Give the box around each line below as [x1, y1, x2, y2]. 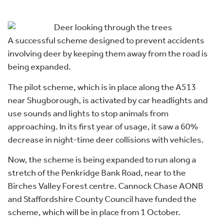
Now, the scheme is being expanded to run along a [8, 151, 196, 168]
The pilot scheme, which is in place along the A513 [8, 79, 196, 96]
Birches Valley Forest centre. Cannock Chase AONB [8, 178, 203, 195]
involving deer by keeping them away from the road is [8, 46, 208, 63]
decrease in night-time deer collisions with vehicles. [8, 131, 204, 148]
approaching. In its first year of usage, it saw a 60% [8, 118, 198, 135]
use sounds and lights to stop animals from [8, 105, 168, 122]
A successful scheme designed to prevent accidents [8, 33, 204, 50]
